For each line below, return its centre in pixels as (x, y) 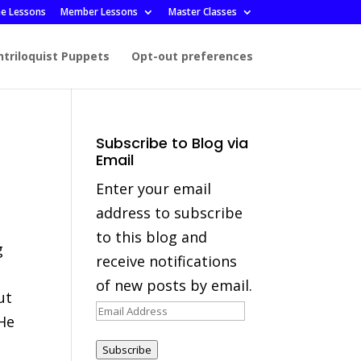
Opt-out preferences (192, 56)
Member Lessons (99, 12)
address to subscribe (170, 213)
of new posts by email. (174, 285)
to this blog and (152, 237)
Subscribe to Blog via (172, 143)
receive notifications (167, 261)
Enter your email (154, 189)
